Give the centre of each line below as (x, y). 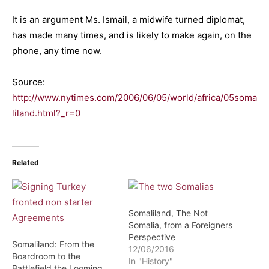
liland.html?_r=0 (46, 113)
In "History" (151, 261)
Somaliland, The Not (168, 213)
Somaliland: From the (53, 244)
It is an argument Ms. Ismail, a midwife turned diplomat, (128, 20)
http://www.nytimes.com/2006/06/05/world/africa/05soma (134, 98)
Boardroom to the (46, 256)
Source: (29, 82)
